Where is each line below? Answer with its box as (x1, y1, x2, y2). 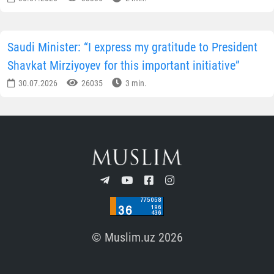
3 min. (124, 78, 147, 89)
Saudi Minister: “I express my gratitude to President (7, 40, 257, 55)
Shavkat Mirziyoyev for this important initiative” (7, 58, 240, 73)
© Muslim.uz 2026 (91, 230, 183, 245)
